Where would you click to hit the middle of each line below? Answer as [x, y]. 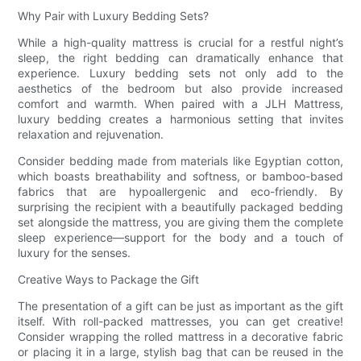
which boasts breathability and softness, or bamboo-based [180, 176]
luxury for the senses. [75, 252]
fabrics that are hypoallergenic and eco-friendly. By [180, 191]
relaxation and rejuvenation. [91, 134]
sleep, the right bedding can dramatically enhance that [180, 57]
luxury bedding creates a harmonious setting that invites [180, 118]
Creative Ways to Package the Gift [109, 279]
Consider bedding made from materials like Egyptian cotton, [180, 160]
